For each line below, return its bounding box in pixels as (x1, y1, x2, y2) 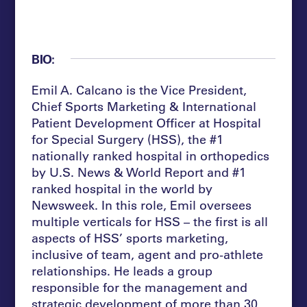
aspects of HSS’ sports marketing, (32, 229, 229, 246)
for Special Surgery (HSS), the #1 (32, 130, 224, 147)
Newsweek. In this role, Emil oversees (32, 196, 252, 213)
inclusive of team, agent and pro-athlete (32, 245, 264, 262)
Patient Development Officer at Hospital (32, 114, 262, 131)
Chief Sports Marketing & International (32, 97, 257, 114)
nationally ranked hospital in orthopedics (32, 147, 270, 164)
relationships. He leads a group (32, 262, 213, 279)
